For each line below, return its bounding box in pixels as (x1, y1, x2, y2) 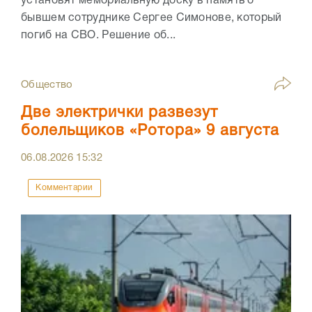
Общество (21, 80, 73, 91)
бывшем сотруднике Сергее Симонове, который (21, 13, 282, 24)
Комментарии (36, 184, 93, 192)
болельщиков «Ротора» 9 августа (21, 124, 279, 139)
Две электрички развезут (21, 106, 218, 120)
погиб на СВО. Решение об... (21, 31, 176, 41)
